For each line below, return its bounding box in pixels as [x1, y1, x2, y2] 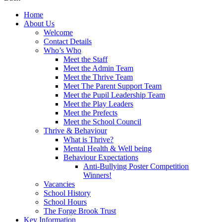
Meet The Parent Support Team [63, 82, 162, 91]
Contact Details [44, 37, 92, 46]
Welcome [44, 28, 73, 37]
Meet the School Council [63, 117, 141, 126]
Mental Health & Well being [63, 144, 152, 153]
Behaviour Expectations [63, 153, 138, 162]
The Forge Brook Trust [44, 207, 116, 216]
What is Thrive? [63, 135, 113, 144]
